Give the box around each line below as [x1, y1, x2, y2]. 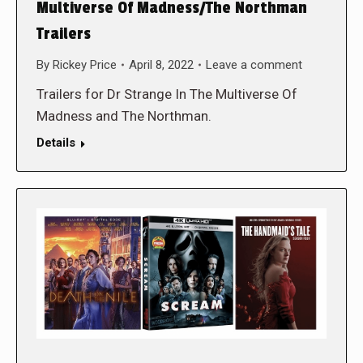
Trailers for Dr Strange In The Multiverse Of [36, 85, 297, 102]
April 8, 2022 [129, 57, 194, 72]
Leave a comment [206, 57, 302, 72]
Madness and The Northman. [36, 107, 211, 124]
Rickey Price [53, 57, 117, 72]
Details [36, 135, 75, 150]
